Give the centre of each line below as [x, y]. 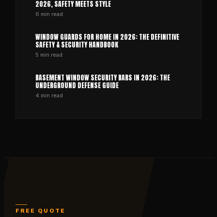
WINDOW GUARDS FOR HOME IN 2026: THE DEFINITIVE [107, 37]
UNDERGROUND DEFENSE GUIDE [77, 85]
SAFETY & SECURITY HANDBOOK [77, 45]
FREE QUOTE [40, 211]
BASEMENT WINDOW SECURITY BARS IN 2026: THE [103, 78]
